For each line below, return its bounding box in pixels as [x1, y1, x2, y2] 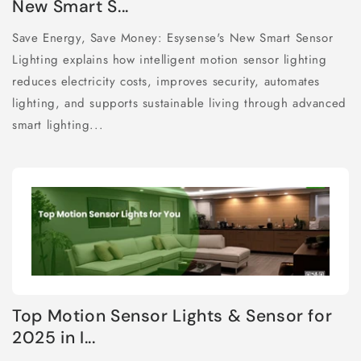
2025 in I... [12, 326, 96, 350]
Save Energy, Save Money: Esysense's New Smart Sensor [12, 29, 334, 48]
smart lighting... [12, 116, 104, 135]
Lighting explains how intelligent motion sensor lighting [12, 51, 327, 69]
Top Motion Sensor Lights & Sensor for [12, 305, 333, 328]
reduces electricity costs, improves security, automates [12, 73, 321, 91]
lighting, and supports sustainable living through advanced [12, 94, 346, 113]
